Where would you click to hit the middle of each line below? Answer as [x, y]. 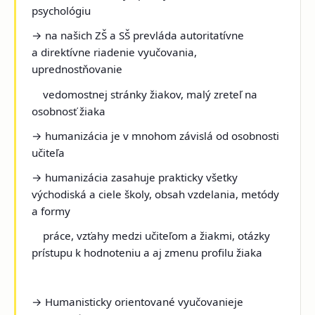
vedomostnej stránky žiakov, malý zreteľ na [145, 94]
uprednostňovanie [80, 69]
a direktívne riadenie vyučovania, [115, 52]
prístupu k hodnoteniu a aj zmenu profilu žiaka [147, 253]
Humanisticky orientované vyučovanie [140, 302]
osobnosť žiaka [69, 111]
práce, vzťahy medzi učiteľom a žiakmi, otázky [151, 236]
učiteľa [49, 152]
